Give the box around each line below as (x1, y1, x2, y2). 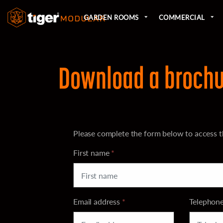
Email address (73, 196, 122, 207)
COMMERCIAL (158, 12, 205, 22)
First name (73, 147, 111, 158)
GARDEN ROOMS (83, 12, 139, 22)
